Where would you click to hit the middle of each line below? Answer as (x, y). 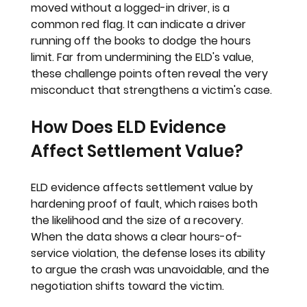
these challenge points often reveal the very (151, 74)
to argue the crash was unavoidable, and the (152, 270)
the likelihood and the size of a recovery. (139, 221)
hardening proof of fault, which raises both (146, 204)
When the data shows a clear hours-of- (137, 237)
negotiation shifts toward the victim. (128, 286)
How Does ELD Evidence (131, 127)
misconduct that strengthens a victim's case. (152, 90)
